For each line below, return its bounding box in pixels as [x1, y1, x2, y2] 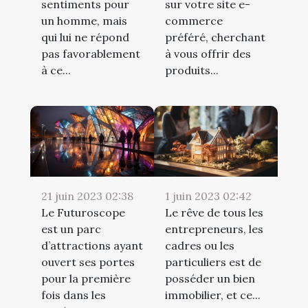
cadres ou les [165, 238, 234, 252]
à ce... [41, 63, 71, 77]
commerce [165, 13, 223, 27]
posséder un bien [165, 271, 255, 285]
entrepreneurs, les [165, 221, 263, 236]
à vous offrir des [165, 46, 251, 60]
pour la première [41, 271, 131, 285]
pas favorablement [41, 46, 140, 60]
